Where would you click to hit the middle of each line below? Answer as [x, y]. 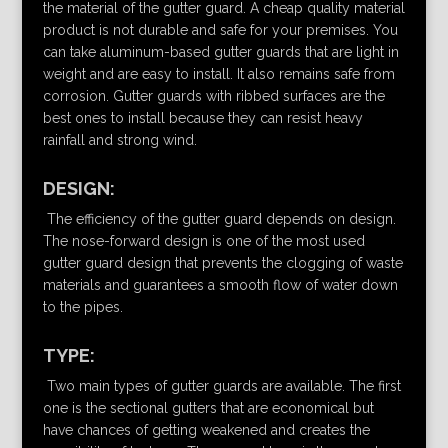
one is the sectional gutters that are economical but [208, 407]
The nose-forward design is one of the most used [203, 240]
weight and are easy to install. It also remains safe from [218, 73]
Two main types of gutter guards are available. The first [221, 385]
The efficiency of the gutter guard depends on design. [219, 218]
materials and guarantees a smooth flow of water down [220, 284]
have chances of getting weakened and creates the [206, 429]
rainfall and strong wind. [119, 139]
